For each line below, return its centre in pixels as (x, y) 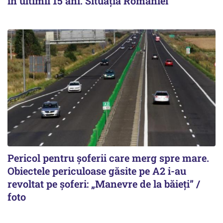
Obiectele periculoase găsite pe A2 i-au (97, 170)
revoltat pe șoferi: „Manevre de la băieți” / (104, 183)
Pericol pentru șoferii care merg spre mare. (108, 158)
